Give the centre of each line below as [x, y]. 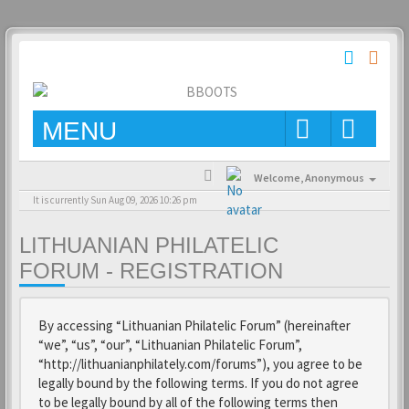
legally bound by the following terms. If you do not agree [199, 383]
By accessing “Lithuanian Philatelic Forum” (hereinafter [194, 325]
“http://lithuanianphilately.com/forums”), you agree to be [200, 364]
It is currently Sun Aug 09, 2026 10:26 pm [115, 200]
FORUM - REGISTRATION [151, 271]
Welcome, [279, 178]
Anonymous [335, 178]
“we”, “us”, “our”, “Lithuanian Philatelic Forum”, [170, 345]
